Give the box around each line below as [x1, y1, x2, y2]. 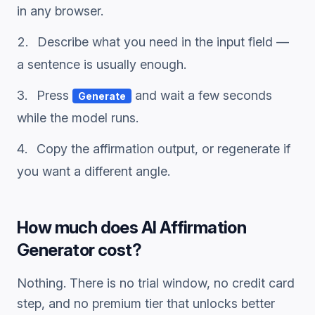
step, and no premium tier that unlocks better [17, 296, 275, 311]
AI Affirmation [141, 217, 247, 238]
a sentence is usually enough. [17, 57, 186, 72]
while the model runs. [17, 110, 139, 125]
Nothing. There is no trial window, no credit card [17, 276, 295, 290]
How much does [17, 217, 141, 238]
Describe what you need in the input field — [37, 34, 289, 49]
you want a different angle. [17, 164, 170, 179]
